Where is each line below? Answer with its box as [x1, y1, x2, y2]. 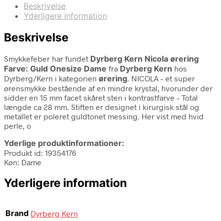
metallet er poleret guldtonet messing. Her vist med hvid [4, 111, 204, 121]
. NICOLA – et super [127, 73, 195, 83]
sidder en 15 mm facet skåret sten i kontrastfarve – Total [4, 92, 198, 102]
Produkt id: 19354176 [4, 147, 76, 157]
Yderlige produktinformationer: [4, 138, 124, 148]
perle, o [4, 120, 31, 130]
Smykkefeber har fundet [4, 53, 90, 63]
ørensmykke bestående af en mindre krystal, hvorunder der [4, 83, 213, 93]
